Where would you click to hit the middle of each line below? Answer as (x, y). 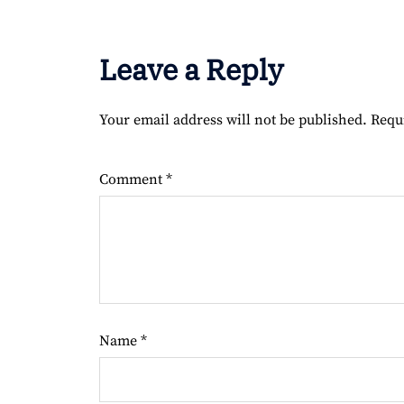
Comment (133, 180)
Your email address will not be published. (233, 120)
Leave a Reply (191, 70)
